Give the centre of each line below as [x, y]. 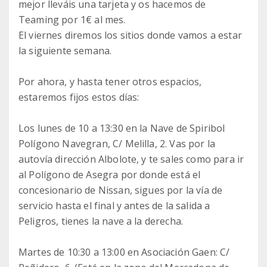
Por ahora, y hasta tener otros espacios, [110, 82]
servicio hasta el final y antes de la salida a [114, 206]
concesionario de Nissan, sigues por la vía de [121, 190]
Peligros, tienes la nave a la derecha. [101, 221]
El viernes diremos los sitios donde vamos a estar [130, 35]
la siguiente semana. [65, 51]
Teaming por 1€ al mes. [72, 20]
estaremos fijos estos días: [79, 97]
